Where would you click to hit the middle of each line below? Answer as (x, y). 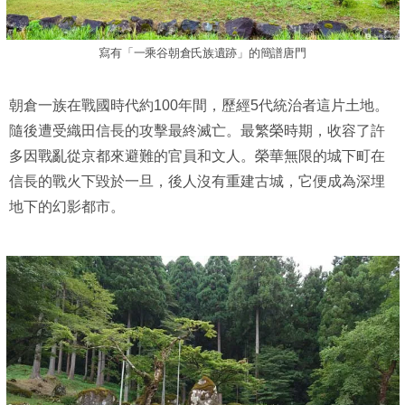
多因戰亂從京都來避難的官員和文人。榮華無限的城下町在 (197, 156)
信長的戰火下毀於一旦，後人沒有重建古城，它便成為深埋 (197, 182)
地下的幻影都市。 (67, 207)
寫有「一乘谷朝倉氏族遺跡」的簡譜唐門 (202, 53)
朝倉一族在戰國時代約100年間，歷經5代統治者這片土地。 (199, 106)
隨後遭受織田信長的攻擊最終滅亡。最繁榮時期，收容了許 (197, 131)
